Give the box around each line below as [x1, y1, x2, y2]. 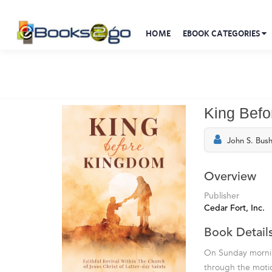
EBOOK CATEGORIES [182, 29, 262, 38]
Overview [204, 171, 256, 183]
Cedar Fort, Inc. [204, 204, 265, 212]
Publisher [204, 192, 239, 200]
